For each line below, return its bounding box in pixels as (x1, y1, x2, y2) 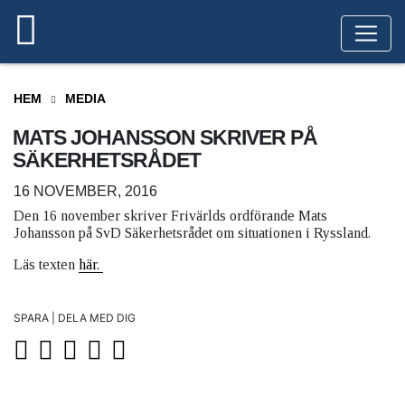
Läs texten (14, 257, 79, 272)
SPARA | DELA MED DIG (14, 311, 136, 325)
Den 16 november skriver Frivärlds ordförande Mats (14, 208, 327, 223)
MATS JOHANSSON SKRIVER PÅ (13, 126, 317, 149)
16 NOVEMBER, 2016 (14, 184, 157, 199)
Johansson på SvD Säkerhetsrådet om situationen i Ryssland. (14, 225, 371, 240)
